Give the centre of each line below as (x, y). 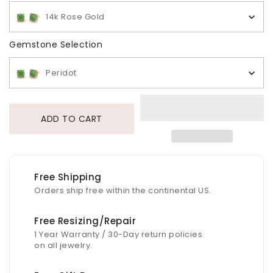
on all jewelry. (63, 246)
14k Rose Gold (75, 17)
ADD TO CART (72, 119)
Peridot (61, 73)
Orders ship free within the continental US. (123, 191)
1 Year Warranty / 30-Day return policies (118, 235)
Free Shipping (68, 177)
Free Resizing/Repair (97, 221)
